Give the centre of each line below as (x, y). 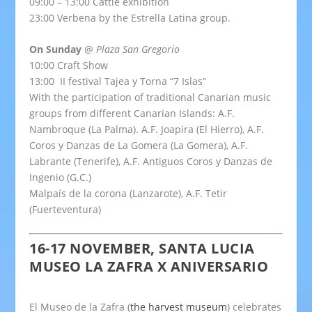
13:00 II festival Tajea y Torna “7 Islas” (118, 81)
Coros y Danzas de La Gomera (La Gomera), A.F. (139, 146)
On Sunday (56, 49)
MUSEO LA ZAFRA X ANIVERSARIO (149, 266)
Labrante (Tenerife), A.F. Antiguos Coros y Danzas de (151, 162)
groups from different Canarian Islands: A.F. (132, 114)
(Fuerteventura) (65, 210)
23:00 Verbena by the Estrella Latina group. (130, 18)
